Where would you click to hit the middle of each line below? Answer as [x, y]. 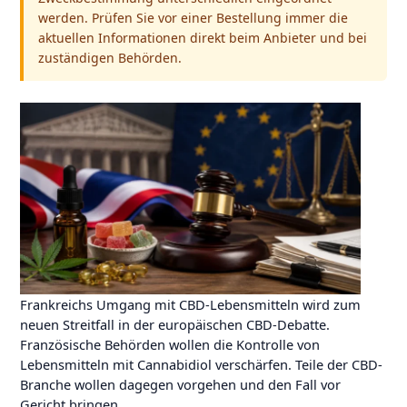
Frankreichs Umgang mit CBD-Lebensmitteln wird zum [190, 304]
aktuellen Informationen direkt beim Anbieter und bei [202, 37]
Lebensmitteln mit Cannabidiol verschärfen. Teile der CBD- [201, 364]
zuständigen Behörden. [109, 57]
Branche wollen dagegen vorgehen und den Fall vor [180, 384]
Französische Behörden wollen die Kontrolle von [169, 344]
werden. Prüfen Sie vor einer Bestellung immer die [193, 17]
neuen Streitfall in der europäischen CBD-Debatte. [174, 324]
